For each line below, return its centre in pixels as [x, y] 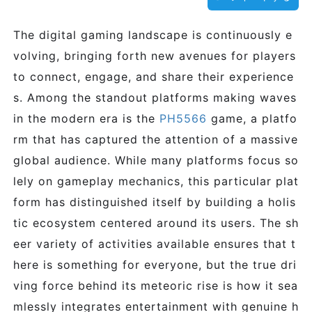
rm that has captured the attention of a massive [156, 139]
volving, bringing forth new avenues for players [155, 56]
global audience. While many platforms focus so [156, 160]
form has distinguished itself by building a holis [155, 202]
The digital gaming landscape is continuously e [153, 35]
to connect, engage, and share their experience [154, 77]
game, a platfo [254, 118]
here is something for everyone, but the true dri [155, 265]
